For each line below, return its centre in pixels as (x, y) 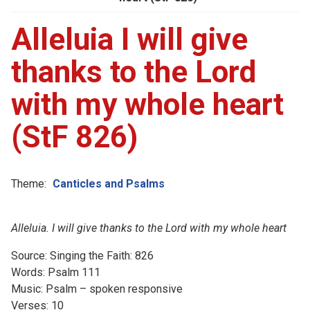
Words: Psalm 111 (56, 272)
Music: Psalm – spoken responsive (97, 289)
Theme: (29, 183)
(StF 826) (74, 137)
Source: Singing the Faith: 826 (82, 255)
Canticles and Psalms (109, 183)
